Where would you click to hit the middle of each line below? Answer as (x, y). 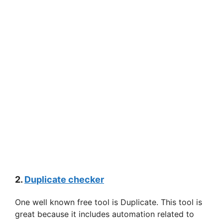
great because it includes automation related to (105, 214)
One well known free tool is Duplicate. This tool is (109, 202)
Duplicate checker (64, 180)
